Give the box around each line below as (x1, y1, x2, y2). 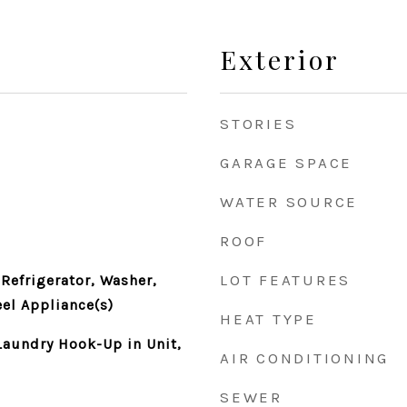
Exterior (220, 42, 340, 76)
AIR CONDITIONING (220, 349, 389, 367)
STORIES (220, 114, 297, 133)
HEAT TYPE (220, 310, 317, 328)
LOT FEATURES (220, 271, 351, 289)
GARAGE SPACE (220, 154, 352, 172)
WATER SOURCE (220, 193, 358, 211)
